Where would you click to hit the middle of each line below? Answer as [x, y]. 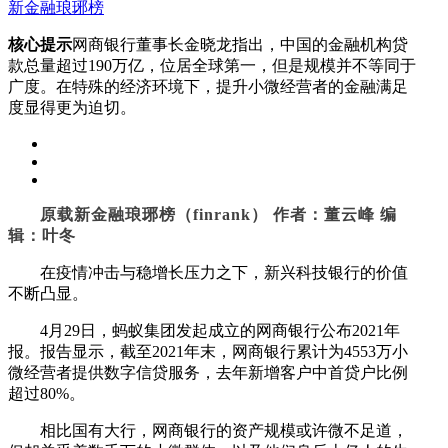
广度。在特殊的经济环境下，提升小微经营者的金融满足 [208, 86]
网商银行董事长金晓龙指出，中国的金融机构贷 [240, 44]
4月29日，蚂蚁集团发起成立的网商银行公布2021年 [220, 330]
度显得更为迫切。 [72, 107]
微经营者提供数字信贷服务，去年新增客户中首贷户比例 [208, 372]
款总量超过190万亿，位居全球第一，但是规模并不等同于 [212, 65]
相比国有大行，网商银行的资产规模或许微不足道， [224, 430]
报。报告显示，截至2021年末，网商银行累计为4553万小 [208, 351]
